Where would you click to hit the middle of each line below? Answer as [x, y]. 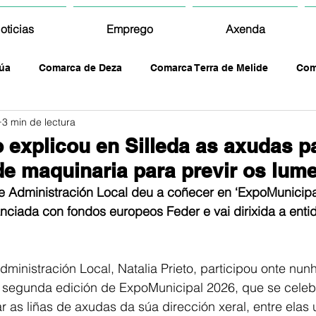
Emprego [129, 29]
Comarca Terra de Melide [209, 67]
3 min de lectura [39, 122]
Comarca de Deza [80, 67]
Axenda [245, 29]
